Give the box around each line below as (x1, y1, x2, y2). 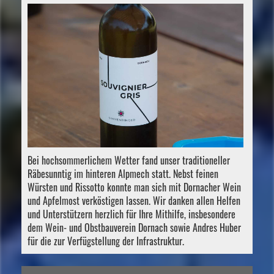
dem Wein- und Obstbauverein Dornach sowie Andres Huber (28, 220, 241, 235)
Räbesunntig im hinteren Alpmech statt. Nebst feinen (28, 166, 218, 181)
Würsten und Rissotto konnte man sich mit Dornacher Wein (28, 179, 241, 194)
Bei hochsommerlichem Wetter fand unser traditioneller (28, 152, 230, 168)
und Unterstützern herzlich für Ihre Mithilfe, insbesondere (28, 206, 235, 221)
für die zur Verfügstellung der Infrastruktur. (28, 233, 184, 248)
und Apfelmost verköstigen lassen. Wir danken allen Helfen (28, 193, 240, 208)
